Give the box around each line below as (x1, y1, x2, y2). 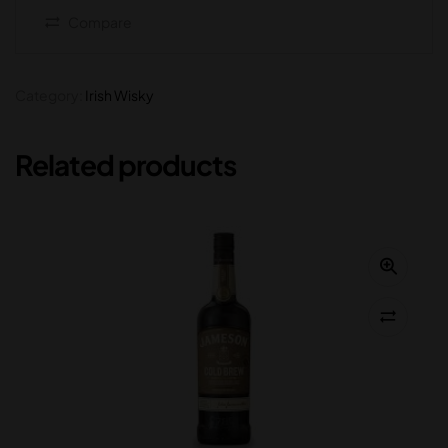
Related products (15, 146, 236, 182)
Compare (67, 12, 132, 31)
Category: (15, 85, 85, 104)
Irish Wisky (85, 85, 154, 104)
